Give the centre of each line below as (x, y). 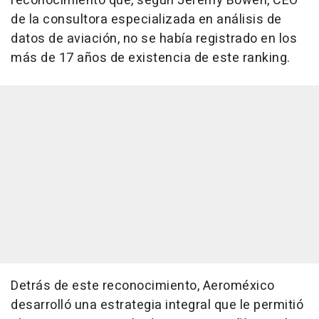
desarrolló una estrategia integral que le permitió (157, 305)
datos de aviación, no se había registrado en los (154, 39)
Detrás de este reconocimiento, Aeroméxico (143, 286)
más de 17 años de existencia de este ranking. (151, 58)
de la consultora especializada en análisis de (146, 20)
